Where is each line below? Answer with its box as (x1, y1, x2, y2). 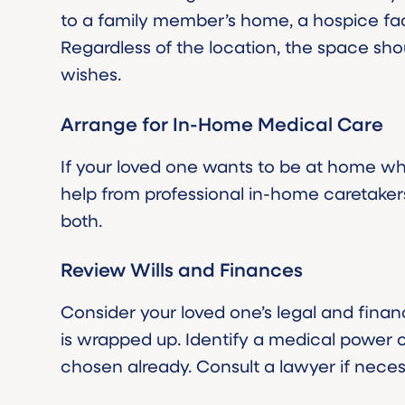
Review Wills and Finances (61, 257, 304, 282)
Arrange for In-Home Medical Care (61, 110, 384, 137)
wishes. (61, 62, 122, 85)
